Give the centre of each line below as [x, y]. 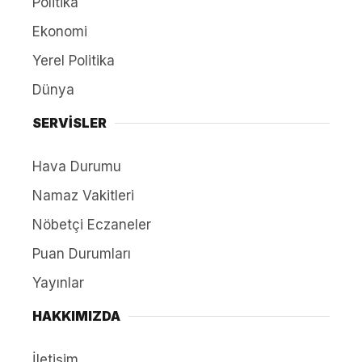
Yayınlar [58, 283]
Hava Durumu [77, 167]
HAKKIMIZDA [76, 316]
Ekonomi [60, 32]
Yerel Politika [74, 61]
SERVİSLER [69, 123]
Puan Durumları [82, 254]
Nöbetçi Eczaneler [92, 225]
